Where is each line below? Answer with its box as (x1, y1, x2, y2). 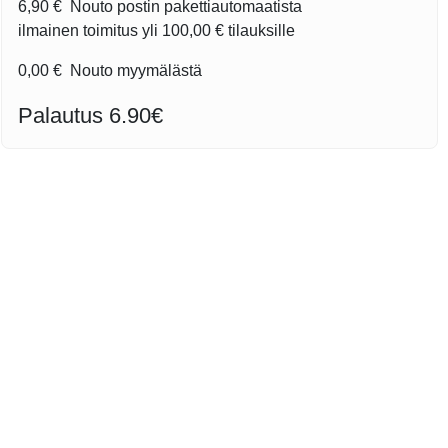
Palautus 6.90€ (18, 103, 164, 129)
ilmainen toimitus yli (18, 22, 163, 40)
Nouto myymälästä (66, 62, 203, 80)
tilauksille (224, 22, 296, 40)
